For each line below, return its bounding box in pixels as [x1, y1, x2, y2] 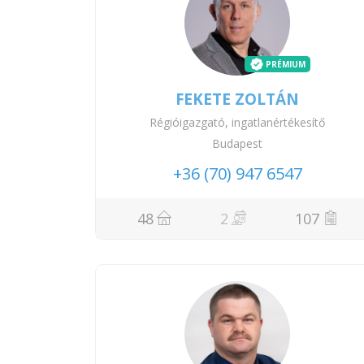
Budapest [212, 135, 262, 151]
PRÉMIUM [266, 58, 305, 70]
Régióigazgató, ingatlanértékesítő [149, 115, 325, 130]
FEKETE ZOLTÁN [175, 89, 299, 110]
